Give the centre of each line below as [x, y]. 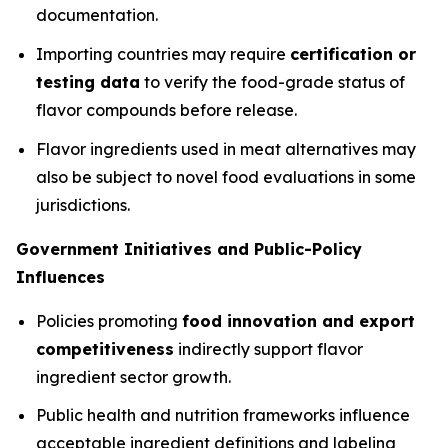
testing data [88, 82]
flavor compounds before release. [166, 110]
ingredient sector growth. [133, 376]
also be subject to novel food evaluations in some [226, 176]
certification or [353, 54]
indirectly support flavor [268, 348]
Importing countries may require [163, 54]
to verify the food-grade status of [272, 82]
